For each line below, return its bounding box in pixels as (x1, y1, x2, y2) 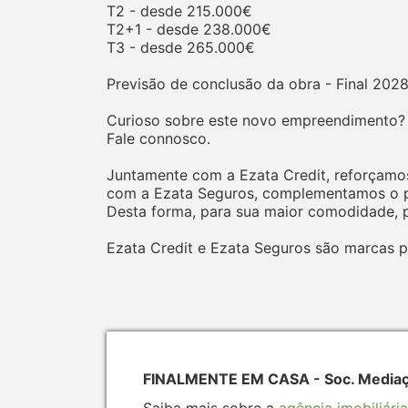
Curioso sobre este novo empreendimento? (107, 111, 405, 130)
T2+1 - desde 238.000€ (107, 20, 271, 39)
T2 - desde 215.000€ (107, 2, 252, 21)
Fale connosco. (107, 129, 210, 148)
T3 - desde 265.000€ (107, 38, 255, 57)
